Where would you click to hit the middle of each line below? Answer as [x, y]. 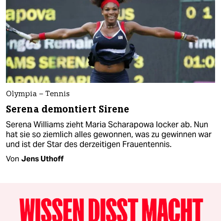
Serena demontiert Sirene [68, 110]
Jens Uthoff [42, 159]
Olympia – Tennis [38, 95]
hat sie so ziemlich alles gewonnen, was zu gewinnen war [109, 135]
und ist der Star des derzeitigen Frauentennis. [89, 145]
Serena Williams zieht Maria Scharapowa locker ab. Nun [107, 125]
